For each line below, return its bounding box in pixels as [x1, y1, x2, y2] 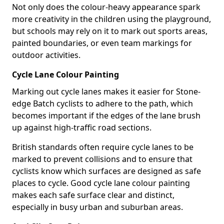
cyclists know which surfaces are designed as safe [12, 165, 201, 176]
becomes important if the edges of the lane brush [12, 110, 200, 121]
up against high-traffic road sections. [12, 122, 151, 133]
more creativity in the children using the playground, [12, 13, 211, 24]
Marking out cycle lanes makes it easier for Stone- [12, 86, 200, 97]
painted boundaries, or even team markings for [12, 37, 192, 48]
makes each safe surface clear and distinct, [12, 189, 174, 200]
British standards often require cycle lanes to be [12, 141, 193, 152]
